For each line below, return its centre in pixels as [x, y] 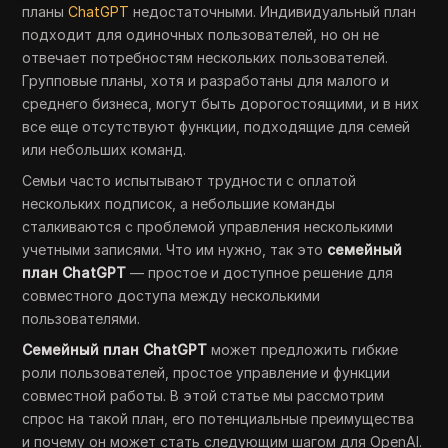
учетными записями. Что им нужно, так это [175, 249]
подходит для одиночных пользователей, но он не [201, 34]
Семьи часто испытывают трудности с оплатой [189, 180]
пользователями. [81, 318]
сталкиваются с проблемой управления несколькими [208, 226]
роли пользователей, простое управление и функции [206, 372]
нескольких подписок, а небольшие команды [179, 203]
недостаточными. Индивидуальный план [273, 11]
